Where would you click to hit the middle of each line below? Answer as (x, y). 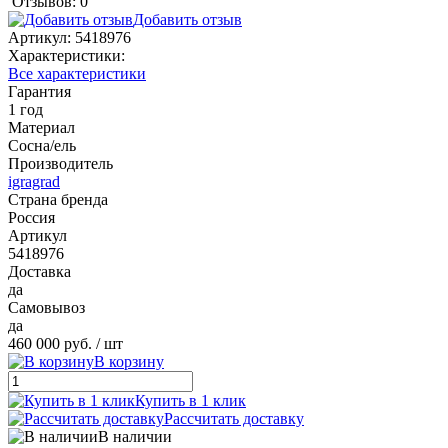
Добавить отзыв (187, 19)
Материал (41, 127)
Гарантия (39, 91)
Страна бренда (58, 199)
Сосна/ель (42, 145)
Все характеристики (77, 73)
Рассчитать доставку (234, 418)
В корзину (129, 361)
